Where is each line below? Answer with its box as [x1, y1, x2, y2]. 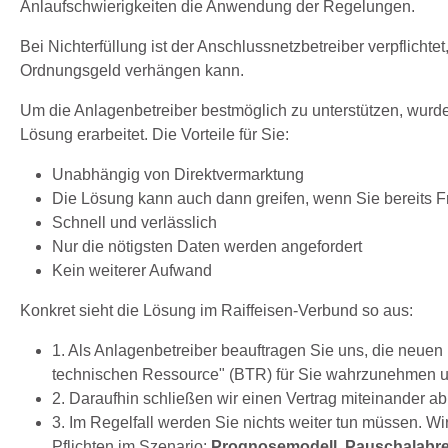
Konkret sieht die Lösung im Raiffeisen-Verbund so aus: [20, 301, 413, 319]
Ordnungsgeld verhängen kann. [20, 61, 244, 79]
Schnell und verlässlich [52, 213, 217, 231]
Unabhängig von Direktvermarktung [52, 165, 304, 183]
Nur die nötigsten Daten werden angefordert [52, 237, 362, 255]
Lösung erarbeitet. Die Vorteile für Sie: [20, 125, 289, 143]
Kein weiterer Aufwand [52, 261, 212, 279]
